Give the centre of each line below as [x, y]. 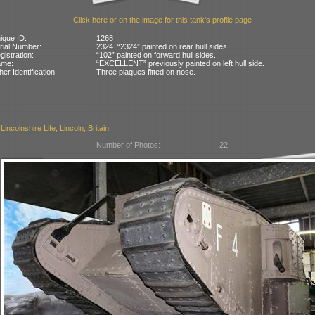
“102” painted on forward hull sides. [156, 54]
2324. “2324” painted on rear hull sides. [163, 46]
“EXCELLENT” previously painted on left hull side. [181, 63]
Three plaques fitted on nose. [146, 71]
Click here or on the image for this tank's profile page [162, 20]
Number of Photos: [129, 145]
